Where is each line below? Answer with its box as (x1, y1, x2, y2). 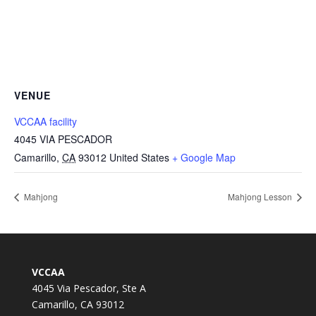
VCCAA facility (14, 114, 77, 128)
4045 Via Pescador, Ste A (31, 281, 146, 295)
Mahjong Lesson (228, 190, 294, 202)
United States (109, 150, 169, 164)
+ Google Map (172, 150, 236, 164)
